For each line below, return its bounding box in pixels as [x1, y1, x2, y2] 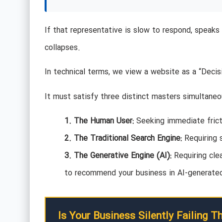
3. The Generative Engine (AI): [64, 149, 171, 162]
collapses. [44, 41, 80, 54]
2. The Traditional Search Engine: [64, 132, 182, 145]
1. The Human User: [64, 114, 134, 127]
